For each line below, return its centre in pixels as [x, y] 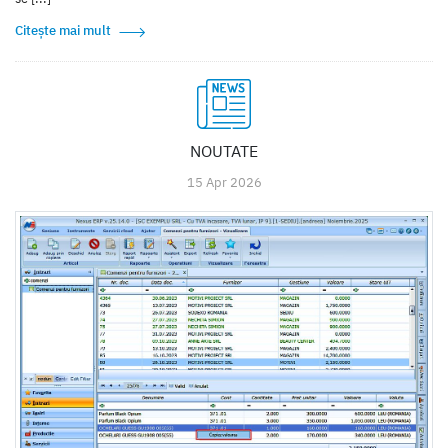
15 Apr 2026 [224, 182]
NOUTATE [224, 150]
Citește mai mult [63, 30]
